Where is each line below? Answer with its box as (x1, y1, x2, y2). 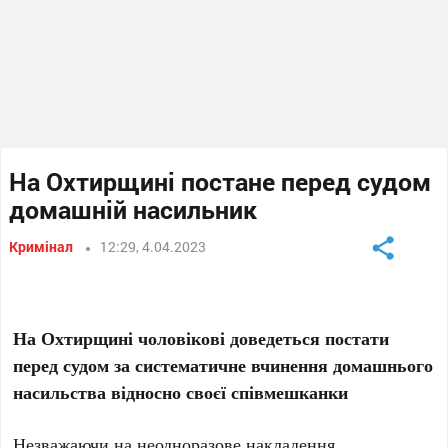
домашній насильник (9, 193, 258, 226)
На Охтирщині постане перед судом (9, 165, 432, 198)
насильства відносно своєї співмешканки (13, 380, 349, 404)
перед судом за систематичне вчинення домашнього (13, 353, 434, 377)
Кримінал (9, 237, 74, 256)
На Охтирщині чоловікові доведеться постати (13, 326, 390, 350)
